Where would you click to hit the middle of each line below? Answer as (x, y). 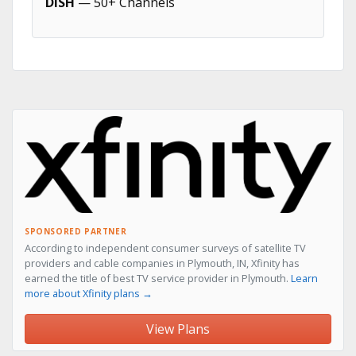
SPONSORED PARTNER (76, 231)
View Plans (178, 329)
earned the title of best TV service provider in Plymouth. (158, 278)
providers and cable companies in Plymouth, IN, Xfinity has (162, 263)
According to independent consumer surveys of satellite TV (165, 248)
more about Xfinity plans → (89, 293)
